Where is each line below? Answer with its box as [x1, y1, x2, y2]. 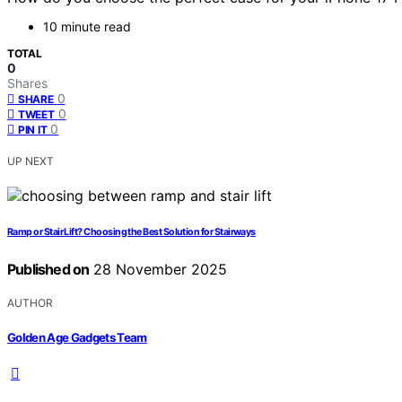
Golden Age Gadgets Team [7, 329, 147, 345]
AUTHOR [7, 296, 53, 310]
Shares [7, 75, 48, 92]
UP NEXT [7, 154, 54, 169]
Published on [7, 260, 90, 279]
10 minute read [43, 19, 131, 35]
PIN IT [18, 123, 48, 137]
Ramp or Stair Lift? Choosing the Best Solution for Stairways [7, 226, 256, 239]
